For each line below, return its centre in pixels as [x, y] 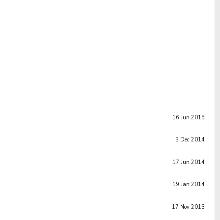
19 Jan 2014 [189, 185]
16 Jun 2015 [189, 117]
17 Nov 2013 [188, 207]
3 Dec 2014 [190, 140]
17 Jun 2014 [189, 162]
